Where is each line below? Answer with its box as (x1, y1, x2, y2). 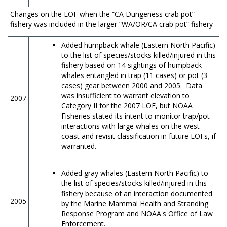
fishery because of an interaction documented (61, 188, 212, 198)
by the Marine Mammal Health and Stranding (61, 198, 208, 208)
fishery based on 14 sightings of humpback (61, 60, 202, 70)
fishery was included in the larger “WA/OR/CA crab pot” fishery (10, 19, 213, 29)
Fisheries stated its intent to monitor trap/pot (61, 110, 210, 121)
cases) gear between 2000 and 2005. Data (61, 80, 202, 90)
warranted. (61, 141, 96, 151)
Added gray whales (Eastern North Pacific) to (61, 168, 208, 178)
